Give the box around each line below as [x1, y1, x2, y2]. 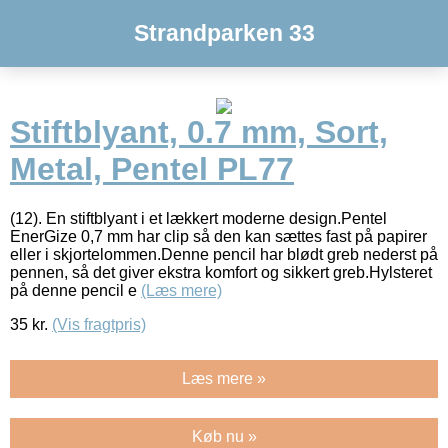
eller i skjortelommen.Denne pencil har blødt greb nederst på [10, 245, 438, 263]
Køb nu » [191, 427, 257, 445]
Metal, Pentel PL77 [10, 151, 294, 188]
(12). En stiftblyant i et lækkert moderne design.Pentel [10, 209, 387, 227]
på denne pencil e [10, 281, 141, 299]
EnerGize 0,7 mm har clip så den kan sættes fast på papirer [10, 227, 427, 245]
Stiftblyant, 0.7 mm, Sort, [10, 114, 388, 151]
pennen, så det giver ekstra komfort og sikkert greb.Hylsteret [10, 263, 432, 281]
